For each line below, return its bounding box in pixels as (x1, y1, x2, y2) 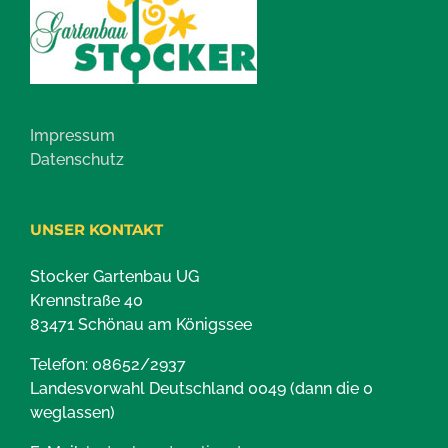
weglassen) (30, 403, 115, 423)
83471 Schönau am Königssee (30, 315, 252, 335)
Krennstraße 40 (30, 291, 143, 311)
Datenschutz (30, 150, 124, 170)
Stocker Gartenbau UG (30, 267, 199, 287)
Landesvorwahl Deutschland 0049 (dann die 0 (30, 379, 373, 399)
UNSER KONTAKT (30, 220, 163, 240)
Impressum (30, 126, 115, 146)
